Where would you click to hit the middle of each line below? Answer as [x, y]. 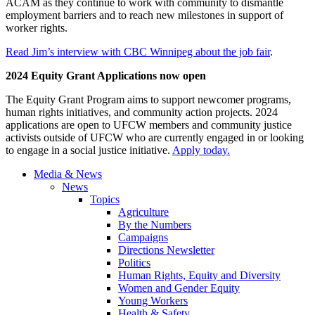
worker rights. [37, 28]
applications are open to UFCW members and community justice [149, 125]
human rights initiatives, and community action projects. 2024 [142, 112]
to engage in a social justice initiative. [89, 150]
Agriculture [143, 212]
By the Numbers [155, 225]
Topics [105, 200]
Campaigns [143, 238]
